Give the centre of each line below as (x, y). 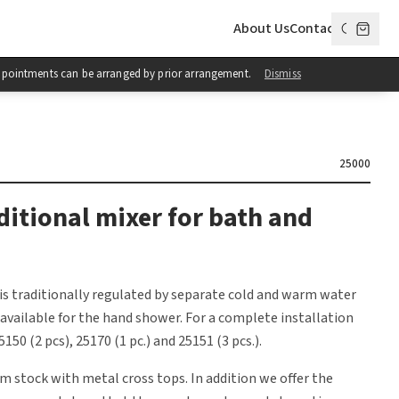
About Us (261, 28)
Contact (315, 28)
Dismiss (282, 73)
